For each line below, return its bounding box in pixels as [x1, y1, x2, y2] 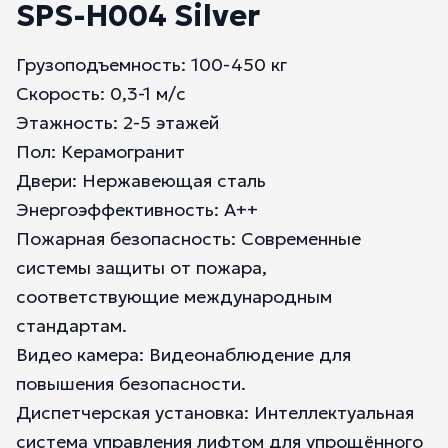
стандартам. [16, 314, 127, 337]
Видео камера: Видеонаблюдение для [16, 343, 351, 366]
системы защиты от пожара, [16, 256, 267, 279]
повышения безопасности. [16, 372, 246, 395]
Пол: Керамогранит [16, 140, 185, 163]
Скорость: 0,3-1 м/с [16, 82, 186, 105]
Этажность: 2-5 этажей [16, 111, 219, 134]
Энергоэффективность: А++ [16, 198, 258, 221]
